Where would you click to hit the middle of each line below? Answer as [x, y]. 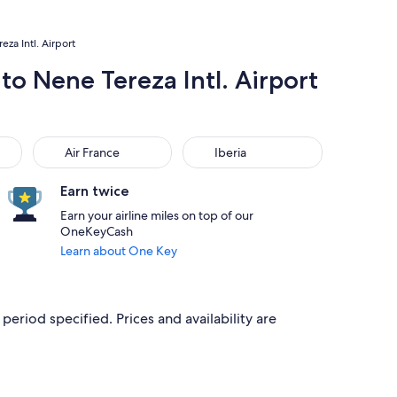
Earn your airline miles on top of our [157, 215]
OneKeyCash [97, 231]
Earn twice [95, 191]
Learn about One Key [119, 251]
